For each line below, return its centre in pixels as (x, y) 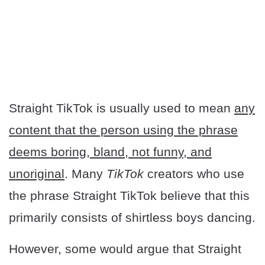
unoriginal (37, 174)
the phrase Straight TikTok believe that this (129, 196)
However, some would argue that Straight (125, 249)
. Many (85, 174)
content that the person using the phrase (123, 130)
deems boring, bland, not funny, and (110, 152)
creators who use (194, 174)
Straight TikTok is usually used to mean (122, 108)
